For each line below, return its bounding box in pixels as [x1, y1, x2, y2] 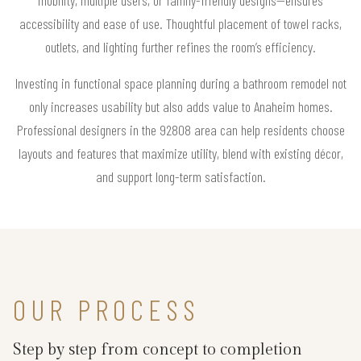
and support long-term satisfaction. [95, 167, 266, 185]
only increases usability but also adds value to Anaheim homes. [28, 97, 333, 115]
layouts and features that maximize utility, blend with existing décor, [18, 143, 343, 162]
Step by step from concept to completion [13, 339, 302, 359]
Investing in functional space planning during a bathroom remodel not [15, 73, 346, 92]
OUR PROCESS [13, 291, 200, 326]
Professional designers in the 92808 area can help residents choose [16, 120, 345, 139]
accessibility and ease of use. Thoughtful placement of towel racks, [19, 14, 342, 32]
